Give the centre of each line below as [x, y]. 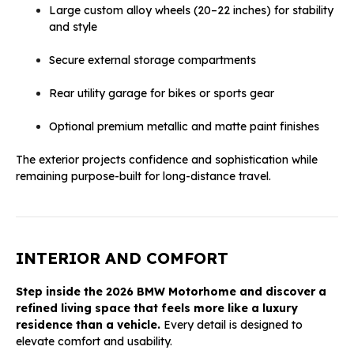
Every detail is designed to [232, 324]
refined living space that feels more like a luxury [157, 308]
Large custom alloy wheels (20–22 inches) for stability [191, 10]
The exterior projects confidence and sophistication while [167, 159]
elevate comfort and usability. [94, 341]
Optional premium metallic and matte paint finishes [184, 126]
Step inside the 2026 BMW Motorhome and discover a [171, 291]
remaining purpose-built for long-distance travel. [143, 176]
